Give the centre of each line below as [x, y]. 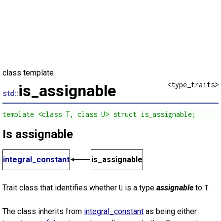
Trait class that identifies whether [61, 188]
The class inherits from [43, 211]
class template [28, 73]
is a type [140, 188]
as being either [170, 211]
